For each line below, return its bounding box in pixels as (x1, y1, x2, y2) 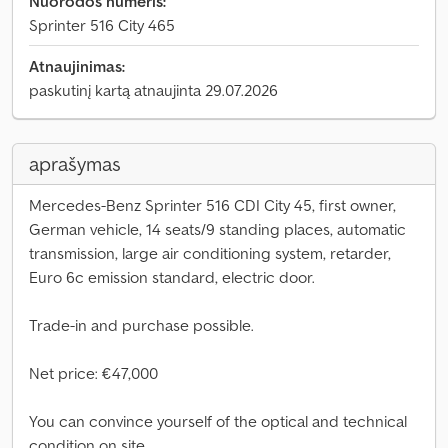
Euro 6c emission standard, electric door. (29, 267, 315, 287)
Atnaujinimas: (29, 56, 125, 76)
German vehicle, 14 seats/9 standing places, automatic (29, 219, 406, 239)
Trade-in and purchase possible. (29, 315, 254, 335)
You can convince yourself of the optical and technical (29, 411, 407, 431)
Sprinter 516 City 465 (29, 15, 175, 35)
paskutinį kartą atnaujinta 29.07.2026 (29, 80, 278, 100)
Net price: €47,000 (29, 363, 158, 383)
